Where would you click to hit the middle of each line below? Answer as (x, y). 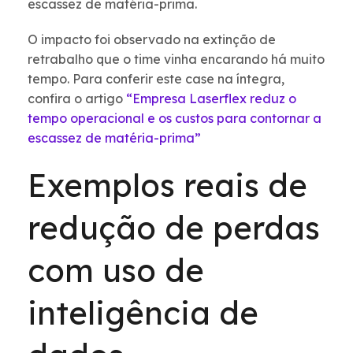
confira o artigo (77, 99)
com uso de (116, 271)
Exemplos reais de (167, 186)
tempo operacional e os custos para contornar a (175, 119)
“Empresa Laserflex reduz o (211, 99)
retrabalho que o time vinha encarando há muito (176, 59)
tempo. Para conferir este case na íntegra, (156, 79)
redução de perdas (174, 228)
